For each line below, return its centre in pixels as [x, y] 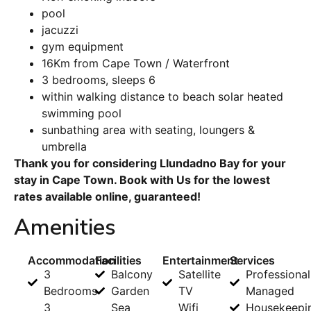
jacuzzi [60, 30]
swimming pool [82, 114]
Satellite [199, 275]
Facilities [118, 261]
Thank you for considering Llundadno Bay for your [150, 163]
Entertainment [200, 261]
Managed [270, 291]
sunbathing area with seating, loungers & [148, 130]
